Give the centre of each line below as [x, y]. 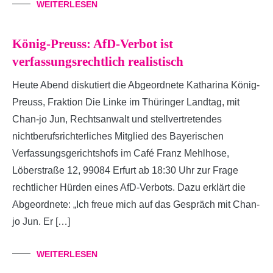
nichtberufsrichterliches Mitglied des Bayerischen [118, 136]
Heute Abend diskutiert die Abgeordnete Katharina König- [136, 85]
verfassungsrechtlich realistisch [98, 61]
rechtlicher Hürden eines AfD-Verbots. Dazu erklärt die [129, 187]
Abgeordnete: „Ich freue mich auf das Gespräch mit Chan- [136, 204]
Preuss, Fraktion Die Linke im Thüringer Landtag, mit [126, 102]
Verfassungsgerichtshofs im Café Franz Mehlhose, [121, 153]
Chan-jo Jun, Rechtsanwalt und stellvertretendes [117, 119]
